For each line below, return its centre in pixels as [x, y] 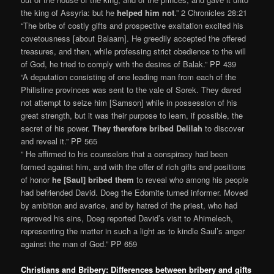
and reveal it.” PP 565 [59, 141]
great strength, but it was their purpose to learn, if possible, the [132, 116]
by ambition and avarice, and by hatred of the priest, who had [129, 206]
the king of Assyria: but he [69, 13]
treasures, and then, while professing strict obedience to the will [134, 51]
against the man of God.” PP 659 [79, 244]
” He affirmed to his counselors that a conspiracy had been [124, 154]
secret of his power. [57, 128]
